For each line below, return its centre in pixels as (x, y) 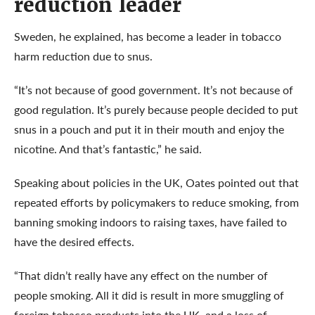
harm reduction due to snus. (83, 56)
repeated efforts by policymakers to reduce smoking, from (156, 202)
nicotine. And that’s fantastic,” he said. (108, 148)
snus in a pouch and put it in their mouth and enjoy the (149, 129)
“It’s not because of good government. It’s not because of (154, 89)
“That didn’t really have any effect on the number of (141, 275)
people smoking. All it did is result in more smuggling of (149, 295)
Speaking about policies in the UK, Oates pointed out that (156, 182)
